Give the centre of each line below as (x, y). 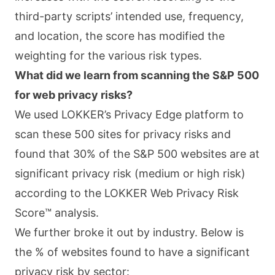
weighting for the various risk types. (108, 56)
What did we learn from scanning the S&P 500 (137, 75)
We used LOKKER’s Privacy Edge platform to (129, 114)
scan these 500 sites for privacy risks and (123, 134)
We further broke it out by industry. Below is (129, 232)
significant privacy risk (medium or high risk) (130, 173)
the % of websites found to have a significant (132, 252)
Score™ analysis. (58, 213)
